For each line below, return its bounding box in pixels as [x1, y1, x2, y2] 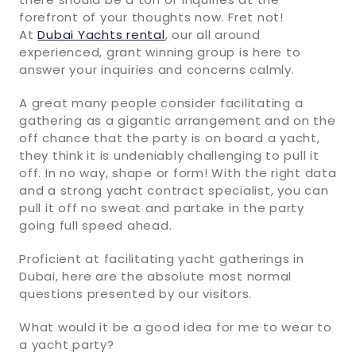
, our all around [164, 25, 261, 43]
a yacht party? [19, 335, 114, 353]
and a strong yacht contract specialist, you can [19, 181, 329, 199]
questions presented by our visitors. [19, 284, 252, 302]
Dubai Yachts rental [37, 25, 165, 43]
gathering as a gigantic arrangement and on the [19, 111, 336, 129]
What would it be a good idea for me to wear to [19, 318, 332, 335]
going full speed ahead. [19, 216, 172, 234]
